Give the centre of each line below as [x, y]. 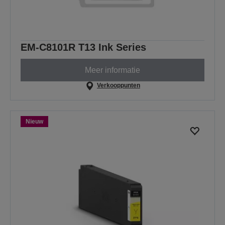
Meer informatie [113, 70]
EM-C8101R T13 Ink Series [83, 47]
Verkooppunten [118, 86]
